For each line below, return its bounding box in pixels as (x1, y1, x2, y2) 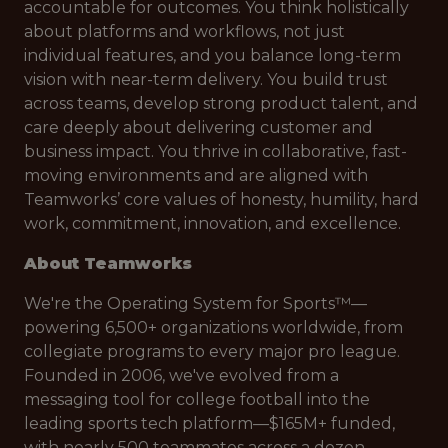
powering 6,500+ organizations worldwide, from (24, 318, 403, 337)
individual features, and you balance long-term (24, 46, 401, 65)
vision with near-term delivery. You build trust (24, 70, 388, 89)
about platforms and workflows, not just (24, 22, 345, 41)
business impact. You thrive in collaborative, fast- (24, 142, 407, 161)
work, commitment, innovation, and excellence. (24, 214, 401, 233)
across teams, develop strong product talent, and (24, 94, 418, 113)
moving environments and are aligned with (24, 166, 368, 185)
